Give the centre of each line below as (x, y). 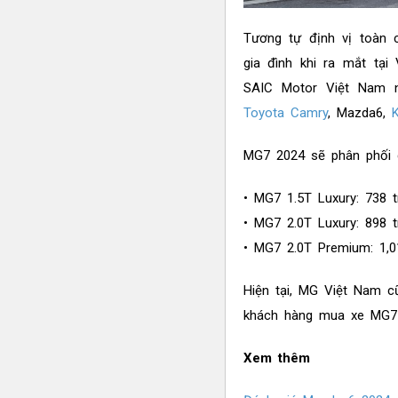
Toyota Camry (285, 113)
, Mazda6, (359, 113)
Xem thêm (276, 358)
